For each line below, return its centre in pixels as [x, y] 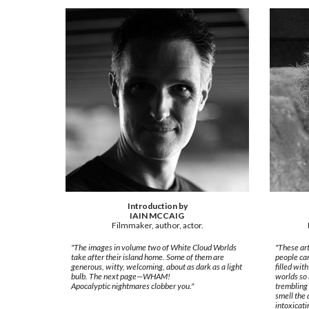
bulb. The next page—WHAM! [120, 277]
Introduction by [157, 206]
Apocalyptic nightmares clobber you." [132, 286]
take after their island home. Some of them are [147, 257]
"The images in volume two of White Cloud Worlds [153, 248]
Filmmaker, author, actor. [157, 226]
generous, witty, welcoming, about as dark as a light [156, 267]
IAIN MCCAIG [157, 216]
